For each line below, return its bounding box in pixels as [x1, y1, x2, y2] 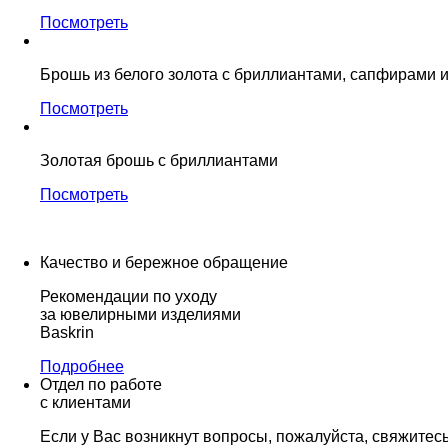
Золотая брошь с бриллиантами [40, 151, 278, 169]
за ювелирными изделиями [40, 305, 241, 323]
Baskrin [40, 323, 94, 341]
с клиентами [40, 393, 131, 411]
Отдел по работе [40, 375, 162, 393]
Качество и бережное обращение [40, 253, 288, 271]
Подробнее [40, 357, 124, 375]
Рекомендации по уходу [40, 287, 217, 305]
